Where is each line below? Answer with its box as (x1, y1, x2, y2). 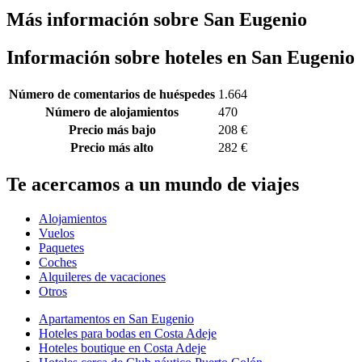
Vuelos (39, 226, 74, 240)
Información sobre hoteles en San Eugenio (6, 47, 355, 69)
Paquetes (39, 241, 84, 255)
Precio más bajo (68, 123, 156, 137)
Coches (39, 255, 77, 269)
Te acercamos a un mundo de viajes (6, 174, 299, 196)
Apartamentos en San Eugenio (39, 312, 194, 326)
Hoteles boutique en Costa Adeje (39, 341, 206, 355)
